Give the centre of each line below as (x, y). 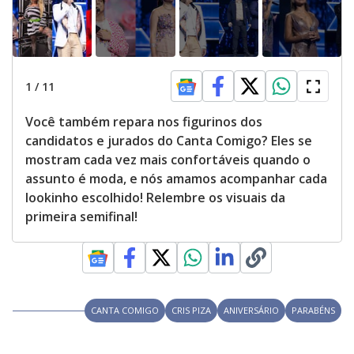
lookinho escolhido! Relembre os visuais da (155, 198)
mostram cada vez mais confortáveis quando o (168, 160)
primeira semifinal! (81, 217)
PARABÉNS (313, 311)
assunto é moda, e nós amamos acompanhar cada (176, 179)
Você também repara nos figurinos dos (144, 122)
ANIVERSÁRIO (251, 311)
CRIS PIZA (191, 311)
